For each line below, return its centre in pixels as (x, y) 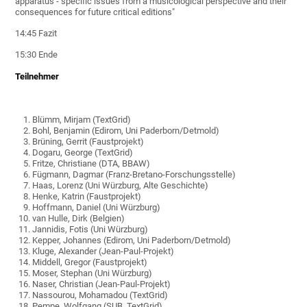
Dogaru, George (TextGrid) (83, 153)
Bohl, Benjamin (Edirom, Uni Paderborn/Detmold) (126, 131)
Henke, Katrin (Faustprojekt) (87, 197)
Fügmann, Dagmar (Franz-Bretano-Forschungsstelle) (134, 175)
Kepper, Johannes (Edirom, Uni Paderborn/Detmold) (132, 241)
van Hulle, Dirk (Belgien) (79, 219)
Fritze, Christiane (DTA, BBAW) (91, 164)
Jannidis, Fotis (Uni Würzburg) (90, 230)
